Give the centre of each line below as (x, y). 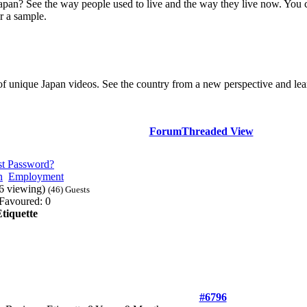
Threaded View (217, 131)
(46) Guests (69, 189)
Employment (36, 176)
